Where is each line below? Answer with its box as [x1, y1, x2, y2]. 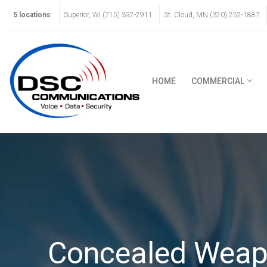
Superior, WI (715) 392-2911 [64, 10, 153, 19]
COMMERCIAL [191, 76, 245, 86]
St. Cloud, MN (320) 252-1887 [164, 10, 260, 19]
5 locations [13, 10, 51, 19]
